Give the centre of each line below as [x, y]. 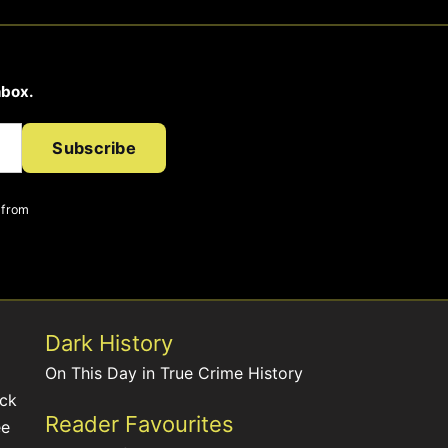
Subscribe [94, 147]
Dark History [108, 343]
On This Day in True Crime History [173, 373]
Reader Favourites [139, 424]
